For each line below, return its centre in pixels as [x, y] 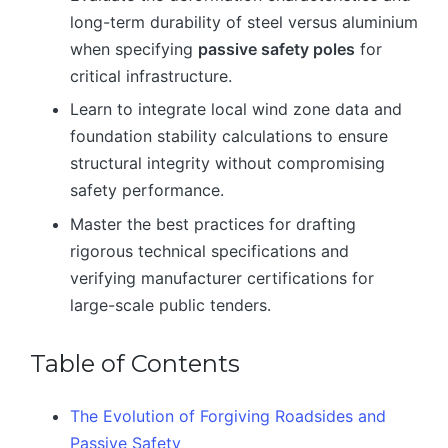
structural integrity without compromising [227, 163]
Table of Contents [135, 363]
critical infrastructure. [151, 75]
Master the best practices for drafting [213, 223]
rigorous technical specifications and [209, 250]
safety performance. [147, 190]
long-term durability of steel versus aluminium [244, 21]
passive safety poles [276, 48]
